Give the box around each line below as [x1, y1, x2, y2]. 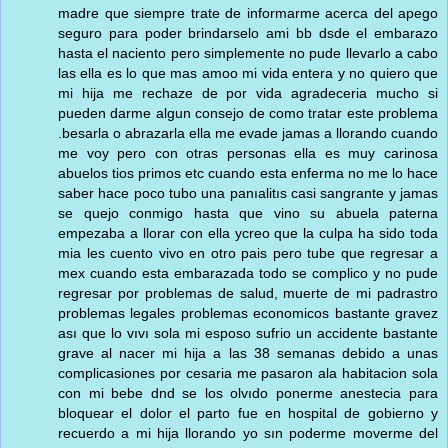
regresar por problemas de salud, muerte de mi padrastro [58, 284, 438, 301]
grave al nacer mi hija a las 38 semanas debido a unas [58, 344, 438, 361]
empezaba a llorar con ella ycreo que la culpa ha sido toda [58, 224, 438, 241]
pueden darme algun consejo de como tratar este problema [58, 104, 438, 121]
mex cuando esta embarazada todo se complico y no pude [58, 264, 438, 281]
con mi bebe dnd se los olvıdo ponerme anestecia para [58, 384, 438, 401]
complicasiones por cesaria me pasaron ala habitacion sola [58, 364, 438, 381]
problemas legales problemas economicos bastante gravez [58, 304, 438, 321]
